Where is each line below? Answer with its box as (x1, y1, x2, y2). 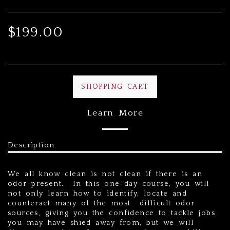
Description (8, 141, 55, 149)
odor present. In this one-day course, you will (8, 180, 209, 188)
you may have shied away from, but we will (8, 219, 194, 227)
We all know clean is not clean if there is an (8, 170, 202, 178)
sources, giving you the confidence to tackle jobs (8, 209, 215, 217)
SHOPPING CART (81, 82, 149, 91)
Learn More (86, 108, 144, 118)
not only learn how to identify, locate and (8, 189, 187, 198)
